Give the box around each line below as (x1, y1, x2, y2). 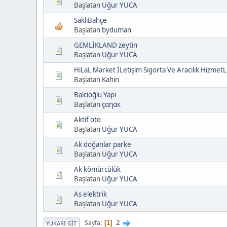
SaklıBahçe (74, 15, 107, 25)
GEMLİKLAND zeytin (74, 40, 137, 50)
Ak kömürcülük (74, 164, 121, 174)
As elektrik (74, 189, 107, 199)
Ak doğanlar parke (74, 139, 131, 149)
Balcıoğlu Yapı (74, 90, 116, 99)
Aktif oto (74, 115, 101, 124)
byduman (102, 25, 131, 34)
